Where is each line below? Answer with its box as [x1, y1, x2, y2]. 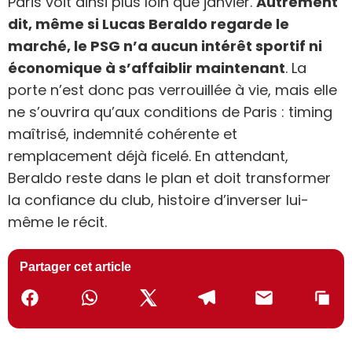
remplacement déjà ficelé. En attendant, [8, 146, 288, 167]
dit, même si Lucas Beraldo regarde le [8, 14, 289, 35]
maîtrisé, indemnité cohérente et [8, 124, 237, 145]
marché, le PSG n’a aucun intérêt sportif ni [8, 36, 322, 57]
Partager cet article [20, 260, 131, 274]
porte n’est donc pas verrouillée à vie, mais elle [8, 80, 337, 101]
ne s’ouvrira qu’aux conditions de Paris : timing [8, 102, 332, 123]
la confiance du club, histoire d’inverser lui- [8, 190, 309, 211]
